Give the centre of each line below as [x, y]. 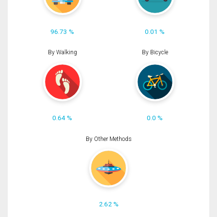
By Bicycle [155, 53]
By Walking [62, 53]
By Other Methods [108, 139]
